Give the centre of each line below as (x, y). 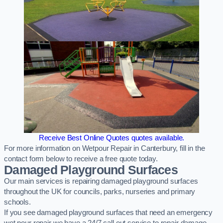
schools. (17, 202)
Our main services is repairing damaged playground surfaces (101, 181)
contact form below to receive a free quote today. (81, 159)
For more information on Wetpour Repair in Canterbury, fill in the (105, 149)
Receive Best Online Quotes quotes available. (111, 138)
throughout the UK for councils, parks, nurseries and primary (100, 192)
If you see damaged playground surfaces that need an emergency (109, 213)
